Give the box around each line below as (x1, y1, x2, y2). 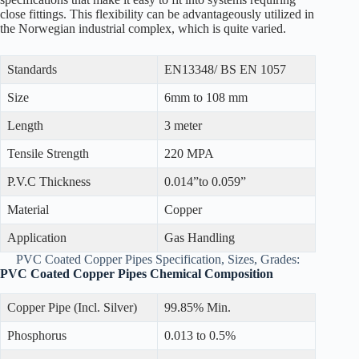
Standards (7, 63, 57, 77)
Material (7, 203, 49, 217)
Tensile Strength (7, 147, 89, 161)
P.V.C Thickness (7, 175, 91, 189)
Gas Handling (164, 231, 235, 245)
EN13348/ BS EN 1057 (164, 63, 286, 77)
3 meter (164, 119, 202, 133)
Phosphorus (7, 329, 67, 343)
